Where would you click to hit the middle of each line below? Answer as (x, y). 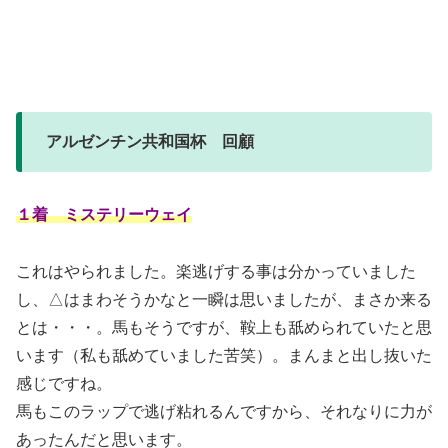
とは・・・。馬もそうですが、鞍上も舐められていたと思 (224, 327)
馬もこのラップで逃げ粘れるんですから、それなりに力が (224, 411)
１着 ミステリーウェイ (104, 214)
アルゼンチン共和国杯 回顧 (150, 142)
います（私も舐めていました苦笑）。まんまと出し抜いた (224, 355)
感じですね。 (64, 383)
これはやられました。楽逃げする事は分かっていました (216, 271)
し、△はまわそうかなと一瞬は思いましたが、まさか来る (224, 299)
